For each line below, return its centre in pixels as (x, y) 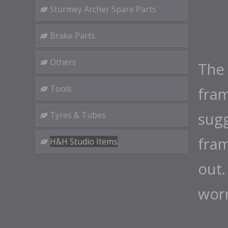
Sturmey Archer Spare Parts (103, 9)
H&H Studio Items (84, 141)
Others (63, 62)
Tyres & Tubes (78, 115)
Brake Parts (73, 36)
